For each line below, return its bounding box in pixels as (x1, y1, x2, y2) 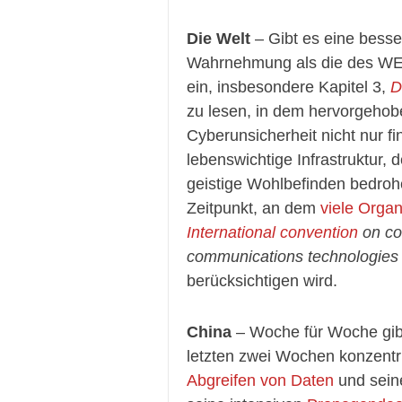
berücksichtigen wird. (187, 272, 337, 290)
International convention (187, 223, 358, 241)
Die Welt (187, 30, 250, 48)
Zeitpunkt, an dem (187, 199, 320, 217)
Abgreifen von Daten (187, 371, 334, 389)
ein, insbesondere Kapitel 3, (187, 78, 390, 96)
